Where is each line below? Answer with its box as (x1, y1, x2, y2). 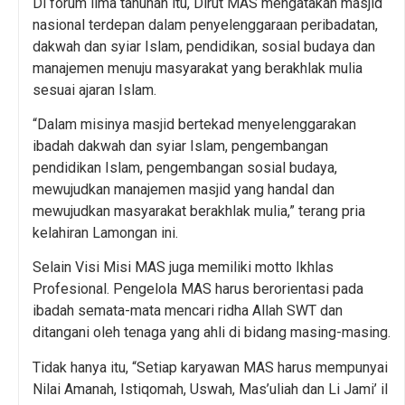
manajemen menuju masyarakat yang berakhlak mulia (33, 59, 363, 77)
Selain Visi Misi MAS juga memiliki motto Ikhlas (33, 259, 334, 277)
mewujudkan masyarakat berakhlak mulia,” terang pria (33, 202, 365, 221)
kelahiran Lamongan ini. (33, 224, 178, 242)
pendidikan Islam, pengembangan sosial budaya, (33, 159, 337, 177)
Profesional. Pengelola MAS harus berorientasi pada (33, 280, 363, 298)
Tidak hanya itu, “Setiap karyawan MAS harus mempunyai (33, 358, 388, 376)
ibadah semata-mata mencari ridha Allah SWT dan (33, 302, 343, 320)
